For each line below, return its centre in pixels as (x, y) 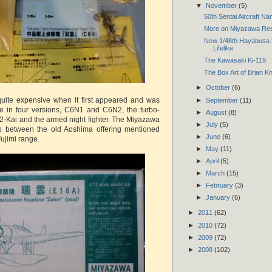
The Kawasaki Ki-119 (235, 60)
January (219, 198)
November (222, 6)
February (220, 185)
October (219, 88)
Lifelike (223, 48)
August (217, 112)
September (223, 100)
